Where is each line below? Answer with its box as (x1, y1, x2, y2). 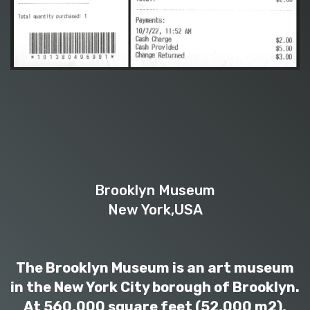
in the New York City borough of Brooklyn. (10, 279, 300, 296)
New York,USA (107, 201, 203, 219)
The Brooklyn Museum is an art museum (16, 259, 294, 277)
